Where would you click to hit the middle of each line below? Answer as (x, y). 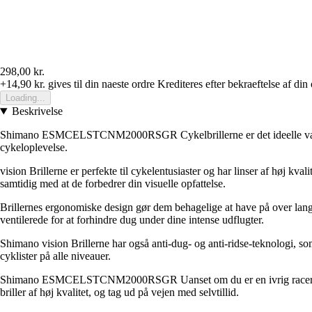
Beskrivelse (37, 111)
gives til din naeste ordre (100, 84)
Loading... (25, 98)
